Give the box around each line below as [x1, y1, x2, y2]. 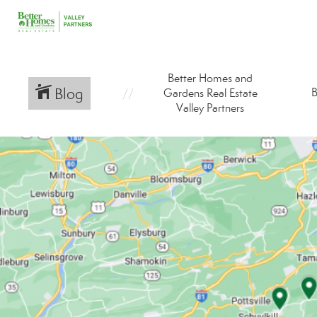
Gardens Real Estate [163, 86, 258, 100]
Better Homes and [168, 71, 253, 85]
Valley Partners [176, 101, 244, 115]
